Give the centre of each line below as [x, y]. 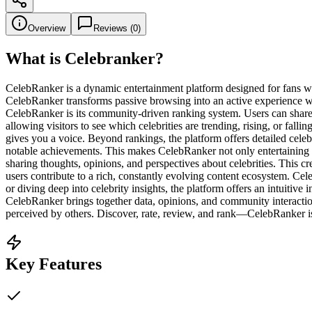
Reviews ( [113, 28]
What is [35, 58]
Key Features [54, 264]
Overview [47, 28]
